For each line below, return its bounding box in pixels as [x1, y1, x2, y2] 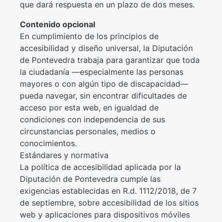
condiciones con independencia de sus [19, 114, 165, 124]
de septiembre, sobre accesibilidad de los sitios [19, 198, 199, 208]
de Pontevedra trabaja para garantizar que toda [19, 55, 200, 65]
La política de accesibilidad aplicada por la [19, 162, 181, 172]
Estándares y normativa [19, 150, 109, 160]
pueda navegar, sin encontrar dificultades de [19, 91, 187, 101]
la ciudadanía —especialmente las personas [19, 67, 183, 77]
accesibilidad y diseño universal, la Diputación [19, 43, 193, 53]
